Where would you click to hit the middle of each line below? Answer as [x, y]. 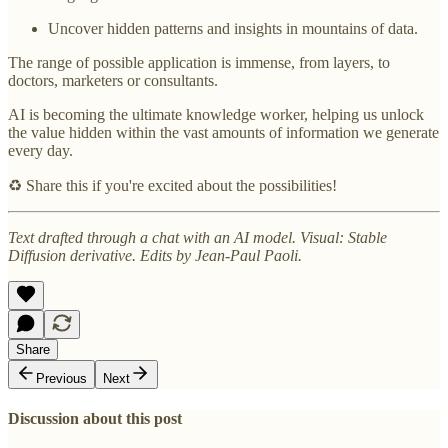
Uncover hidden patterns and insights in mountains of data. [233, 28]
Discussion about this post [95, 418]
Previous [61, 378]
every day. [40, 150]
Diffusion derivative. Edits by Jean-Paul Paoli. [155, 255]
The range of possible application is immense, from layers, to [199, 62]
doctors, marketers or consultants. [113, 80]
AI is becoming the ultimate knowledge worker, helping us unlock [216, 114]
